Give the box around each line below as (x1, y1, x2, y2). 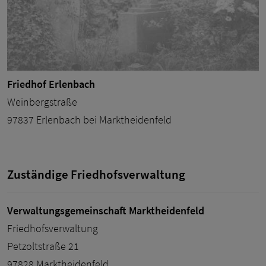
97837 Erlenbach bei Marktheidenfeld (7, 112, 172, 126)
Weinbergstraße (7, 94, 77, 109)
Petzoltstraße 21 (7, 239, 79, 253)
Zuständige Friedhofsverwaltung (7, 166, 185, 182)
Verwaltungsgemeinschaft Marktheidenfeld (7, 203, 204, 217)
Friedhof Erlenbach (7, 77, 95, 91)
